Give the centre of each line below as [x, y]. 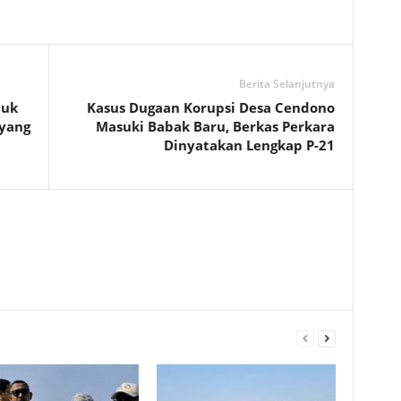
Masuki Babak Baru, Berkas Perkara [215, 126]
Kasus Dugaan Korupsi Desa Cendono [210, 107]
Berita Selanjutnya [286, 84]
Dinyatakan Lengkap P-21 [249, 145]
